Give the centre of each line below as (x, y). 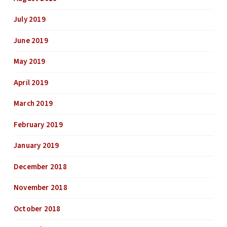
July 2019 (29, 20)
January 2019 (36, 146)
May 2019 (29, 62)
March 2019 (33, 104)
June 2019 (31, 41)
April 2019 (31, 83)
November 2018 (40, 188)
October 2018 (37, 209)
